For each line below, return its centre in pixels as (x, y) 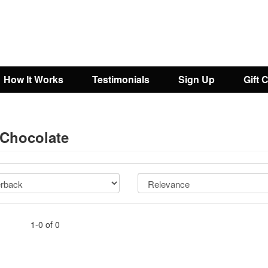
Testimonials (121, 79)
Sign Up (197, 79)
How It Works (33, 79)
